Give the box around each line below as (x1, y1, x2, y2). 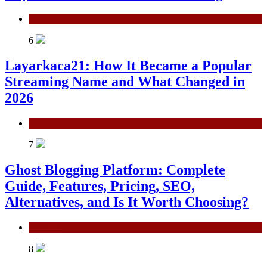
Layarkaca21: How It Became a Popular (5, 57, 252, 73)
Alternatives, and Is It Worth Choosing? (5, 194, 249, 210)
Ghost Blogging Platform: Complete (5, 162, 225, 178)
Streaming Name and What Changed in (5, 73, 245, 89)
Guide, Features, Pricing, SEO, (5, 178, 195, 194)
